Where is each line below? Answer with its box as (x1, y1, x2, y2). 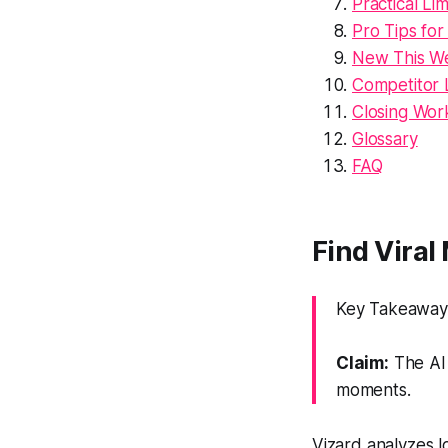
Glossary (352, 129, 418, 149)
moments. (336, 380, 411, 400)
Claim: (336, 353, 389, 373)
